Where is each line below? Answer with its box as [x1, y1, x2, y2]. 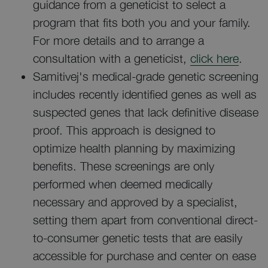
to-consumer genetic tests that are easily [33, 231, 242, 245]
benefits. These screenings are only [33, 159, 214, 173]
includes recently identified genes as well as [33, 87, 257, 101]
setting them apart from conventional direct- [33, 213, 258, 227]
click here [190, 51, 239, 65]
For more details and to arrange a [33, 33, 204, 47]
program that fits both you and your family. [33, 16, 251, 29]
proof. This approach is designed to [33, 123, 215, 137]
